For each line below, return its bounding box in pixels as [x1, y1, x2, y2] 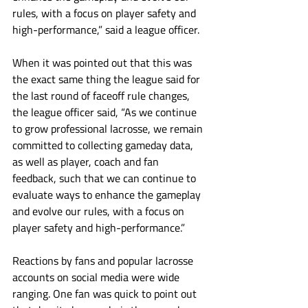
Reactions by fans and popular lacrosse [12, 252, 196, 269]
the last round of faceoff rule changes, [12, 87, 192, 104]
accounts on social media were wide [12, 269, 182, 285]
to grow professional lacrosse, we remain [12, 120, 206, 137]
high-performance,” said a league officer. [12, 21, 199, 38]
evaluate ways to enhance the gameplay [12, 186, 203, 203]
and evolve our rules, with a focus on [12, 203, 187, 219]
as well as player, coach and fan [12, 153, 162, 170]
